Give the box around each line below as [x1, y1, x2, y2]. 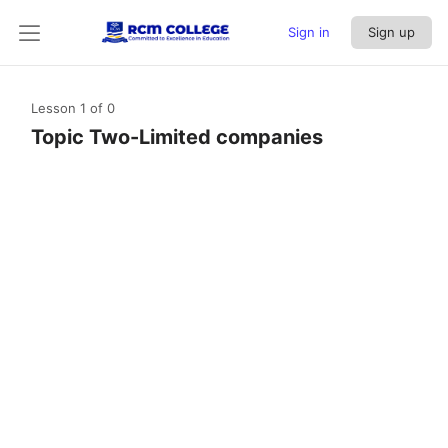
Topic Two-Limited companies [31, 125, 323, 149]
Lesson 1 [31, 100, 90, 116]
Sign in [288, 24, 330, 40]
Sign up [368, 24, 415, 40]
